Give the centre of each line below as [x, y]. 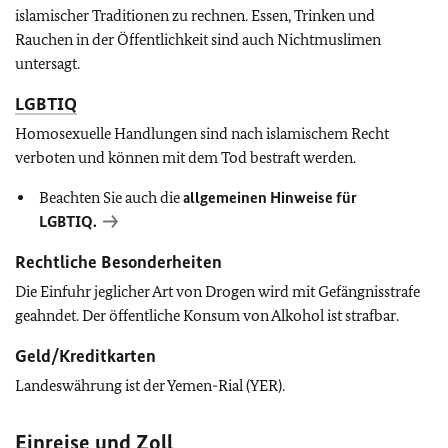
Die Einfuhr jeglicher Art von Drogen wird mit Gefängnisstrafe [217, 291]
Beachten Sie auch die [111, 197]
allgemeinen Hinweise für [270, 197]
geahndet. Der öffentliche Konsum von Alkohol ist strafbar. [207, 315]
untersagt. [47, 63]
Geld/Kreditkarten [85, 356]
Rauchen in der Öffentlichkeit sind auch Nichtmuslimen [198, 39]
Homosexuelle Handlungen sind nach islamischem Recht [202, 133]
